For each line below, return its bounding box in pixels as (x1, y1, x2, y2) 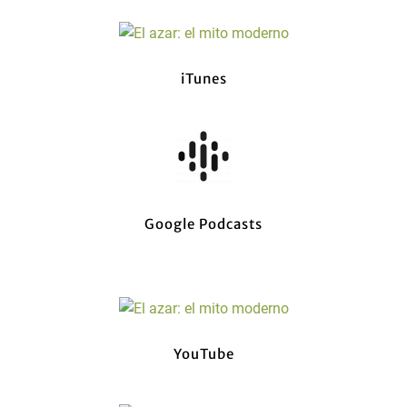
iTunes (180, 70, 227, 88)
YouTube (173, 345, 234, 363)
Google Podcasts (144, 215, 263, 233)
